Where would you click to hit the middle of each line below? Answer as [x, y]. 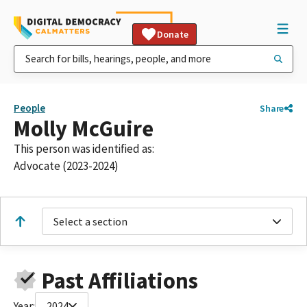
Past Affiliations [120, 280]
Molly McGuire [84, 128]
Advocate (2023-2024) [66, 166]
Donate [173, 34]
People [29, 108]
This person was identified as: [84, 149]
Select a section [90, 221]
